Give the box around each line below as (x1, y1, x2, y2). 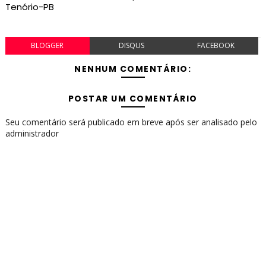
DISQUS (119, 40, 145, 51)
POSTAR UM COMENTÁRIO (68, 93, 198, 105)
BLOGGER (31, 40, 64, 51)
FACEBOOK (197, 40, 235, 51)
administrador (5, 128, 59, 140)
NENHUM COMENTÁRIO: (74, 63, 192, 75)
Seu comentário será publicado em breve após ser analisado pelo (5, 116, 257, 128)
